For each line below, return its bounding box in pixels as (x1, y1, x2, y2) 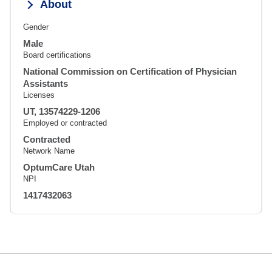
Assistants (23, 78, 68, 89)
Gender (23, 22, 49, 32)
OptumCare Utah (23, 162, 95, 173)
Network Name (23, 146, 75, 156)
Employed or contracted (23, 118, 107, 128)
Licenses (23, 90, 55, 100)
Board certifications (23, 50, 91, 60)
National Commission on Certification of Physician (23, 66, 237, 77)
